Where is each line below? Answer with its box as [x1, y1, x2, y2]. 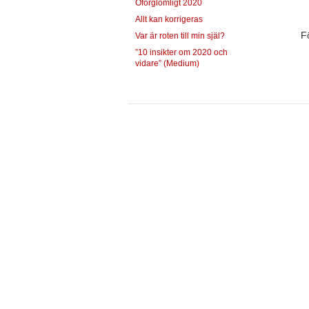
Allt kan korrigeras [135, 14, 203, 24]
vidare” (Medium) [135, 59, 199, 68]
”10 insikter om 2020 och [135, 48, 228, 57]
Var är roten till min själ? [135, 31, 225, 41]
